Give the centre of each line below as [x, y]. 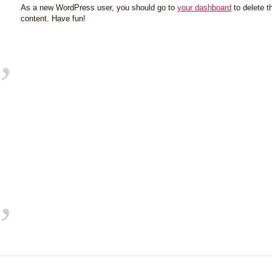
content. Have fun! [53, 19]
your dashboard [204, 8]
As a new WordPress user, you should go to [99, 8]
